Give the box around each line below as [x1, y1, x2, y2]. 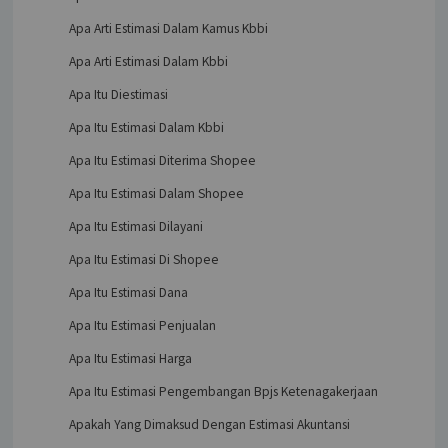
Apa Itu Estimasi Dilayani [68, 217, 203, 235]
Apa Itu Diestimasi [68, 85, 168, 103]
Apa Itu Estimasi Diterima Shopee [68, 151, 256, 169]
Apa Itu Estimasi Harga [68, 349, 192, 367]
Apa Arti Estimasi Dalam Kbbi [68, 52, 228, 70]
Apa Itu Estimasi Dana [68, 283, 188, 301]
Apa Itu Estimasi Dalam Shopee [68, 184, 244, 202]
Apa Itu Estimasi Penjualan [68, 316, 216, 334]
